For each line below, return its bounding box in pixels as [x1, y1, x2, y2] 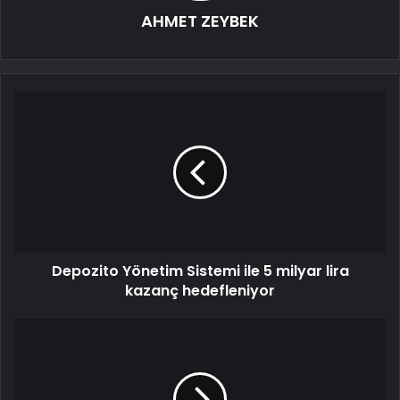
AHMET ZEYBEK [141, 10, 259, 33]
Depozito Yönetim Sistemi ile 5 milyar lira [51, 261, 349, 282]
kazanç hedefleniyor [125, 280, 275, 302]
